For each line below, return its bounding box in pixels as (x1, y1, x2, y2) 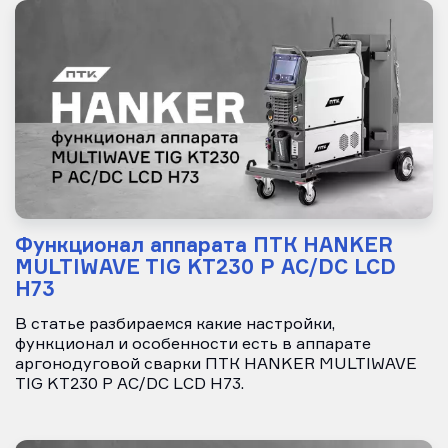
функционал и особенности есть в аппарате (15, 337, 371, 354)
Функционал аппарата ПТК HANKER (15, 232, 393, 258)
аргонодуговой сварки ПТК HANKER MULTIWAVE (15, 357, 417, 374)
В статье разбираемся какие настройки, (15, 317, 335, 334)
